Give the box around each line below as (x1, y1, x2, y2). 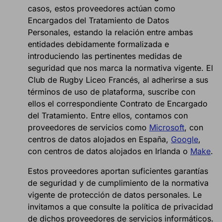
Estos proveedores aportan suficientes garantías (28, 166, 208, 176)
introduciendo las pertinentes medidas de (28, 51, 182, 61)
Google (171, 134, 198, 145)
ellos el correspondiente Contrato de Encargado (28, 99, 208, 109)
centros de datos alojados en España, (28, 134, 171, 145)
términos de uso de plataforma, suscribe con (28, 87, 195, 97)
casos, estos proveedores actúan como (28, 3, 175, 14)
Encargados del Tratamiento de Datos (28, 15, 169, 26)
